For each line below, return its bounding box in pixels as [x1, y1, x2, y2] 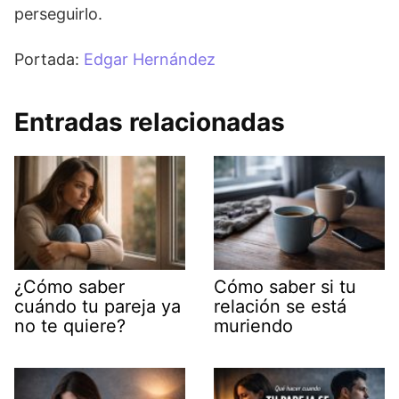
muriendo [214, 315, 293, 338]
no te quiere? [14, 315, 126, 338]
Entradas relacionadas [14, 107, 285, 138]
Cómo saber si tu [214, 276, 356, 298]
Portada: [14, 50, 84, 69]
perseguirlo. [14, 4, 102, 24]
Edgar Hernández [84, 50, 216, 69]
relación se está [214, 296, 346, 318]
